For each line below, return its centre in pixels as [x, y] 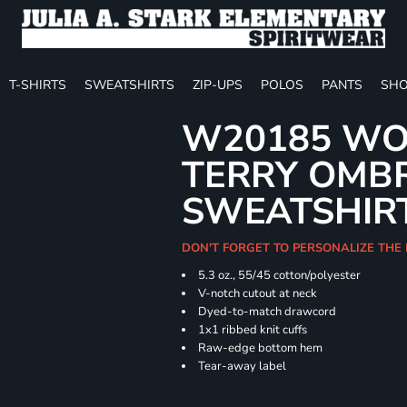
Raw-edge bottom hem [261, 348]
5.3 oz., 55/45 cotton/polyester [280, 275]
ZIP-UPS [218, 84]
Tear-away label [243, 366]
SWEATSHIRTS [129, 84]
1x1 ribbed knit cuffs [253, 330]
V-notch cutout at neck [258, 293]
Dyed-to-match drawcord [268, 312]
